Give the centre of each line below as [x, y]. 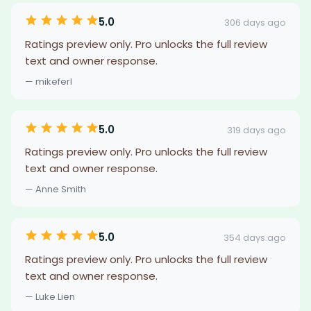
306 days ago [255, 22]
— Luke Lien [50, 297]
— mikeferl [49, 82]
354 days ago [255, 237]
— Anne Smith [56, 189]
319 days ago [257, 130]
